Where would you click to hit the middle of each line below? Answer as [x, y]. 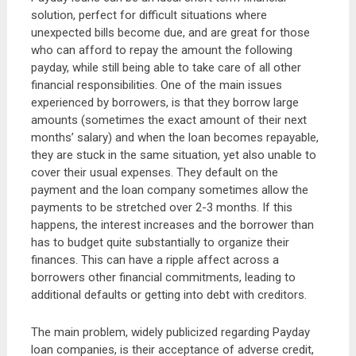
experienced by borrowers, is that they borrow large [164, 103]
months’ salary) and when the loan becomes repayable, [174, 137]
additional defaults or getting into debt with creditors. [170, 295]
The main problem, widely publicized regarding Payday [170, 332]
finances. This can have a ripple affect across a [155, 260]
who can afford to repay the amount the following [161, 50]
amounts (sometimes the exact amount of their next [168, 120]
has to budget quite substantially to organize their [160, 242]
